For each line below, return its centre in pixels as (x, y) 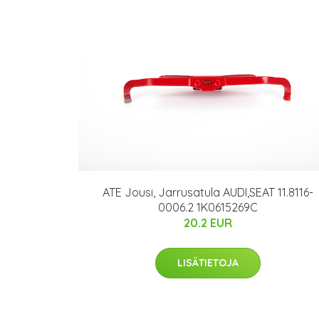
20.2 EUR (208, 223)
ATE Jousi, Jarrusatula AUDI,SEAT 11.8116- (208, 192)
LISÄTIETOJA (208, 262)
